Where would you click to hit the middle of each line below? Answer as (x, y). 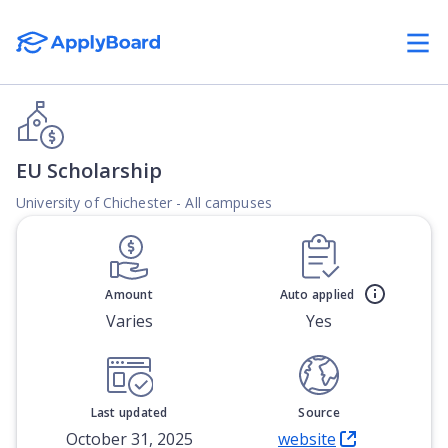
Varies (129, 321)
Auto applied (317, 294)
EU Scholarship (89, 170)
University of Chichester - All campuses (144, 202)
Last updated (129, 412)
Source (319, 412)
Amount (129, 294)
